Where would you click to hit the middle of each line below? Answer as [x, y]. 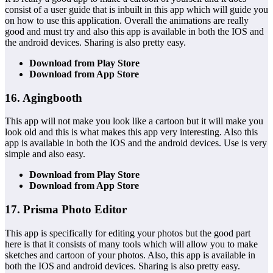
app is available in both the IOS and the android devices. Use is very [136, 143]
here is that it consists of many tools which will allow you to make [131, 244]
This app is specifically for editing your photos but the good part [128, 233]
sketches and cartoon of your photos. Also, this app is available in [130, 255]
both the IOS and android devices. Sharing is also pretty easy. [122, 266]
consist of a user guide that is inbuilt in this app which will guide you [136, 9]
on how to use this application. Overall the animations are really [127, 20]
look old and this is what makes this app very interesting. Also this [131, 132]
